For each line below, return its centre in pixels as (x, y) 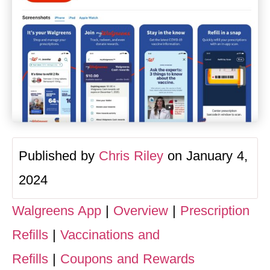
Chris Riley (131, 155)
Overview (141, 210)
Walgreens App (57, 210)
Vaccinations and (110, 234)
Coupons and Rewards (127, 259)
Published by (59, 155)
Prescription (215, 210)
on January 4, (206, 155)
